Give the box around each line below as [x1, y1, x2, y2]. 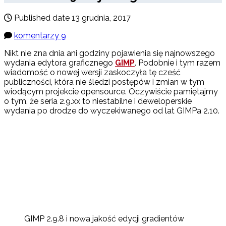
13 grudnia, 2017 [72, 13, 131, 23]
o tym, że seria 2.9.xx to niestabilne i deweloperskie [4, 96, 192, 106]
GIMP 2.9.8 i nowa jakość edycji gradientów [24, 214, 184, 224]
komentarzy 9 [14, 31, 66, 41]
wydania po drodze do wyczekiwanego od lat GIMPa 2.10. [4, 106, 219, 116]
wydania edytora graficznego [4, 58, 115, 68]
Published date [14, 13, 70, 23]
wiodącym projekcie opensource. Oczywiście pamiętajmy [4, 87, 218, 97]
